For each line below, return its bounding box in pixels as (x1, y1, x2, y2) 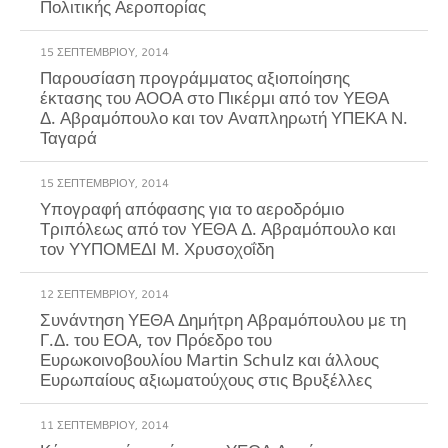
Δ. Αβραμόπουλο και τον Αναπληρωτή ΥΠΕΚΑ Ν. (40, 104, 408, 128)
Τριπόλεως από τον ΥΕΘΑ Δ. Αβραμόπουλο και (40, 215, 396, 239)
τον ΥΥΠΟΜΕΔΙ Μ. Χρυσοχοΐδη (40, 235, 274, 259)
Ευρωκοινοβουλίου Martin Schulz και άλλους (40, 346, 379, 370)
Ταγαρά (40, 124, 97, 148)
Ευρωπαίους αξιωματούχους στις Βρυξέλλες (40, 366, 372, 390)
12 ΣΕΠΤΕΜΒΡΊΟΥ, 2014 (40, 286, 169, 302)
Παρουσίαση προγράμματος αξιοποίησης (40, 64, 350, 88)
